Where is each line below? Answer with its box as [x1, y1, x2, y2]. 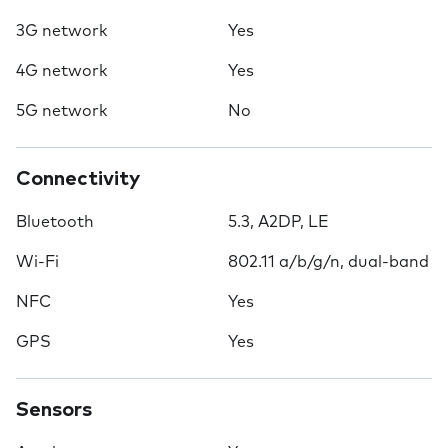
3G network [16, 23, 107, 39]
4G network [16, 63, 107, 79]
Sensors [16, 400, 92, 420]
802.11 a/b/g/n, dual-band [228, 254, 429, 270]
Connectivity [16, 169, 140, 189]
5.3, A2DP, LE [228, 214, 329, 230]
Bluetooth [16, 214, 94, 230]
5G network [16, 103, 107, 119]
